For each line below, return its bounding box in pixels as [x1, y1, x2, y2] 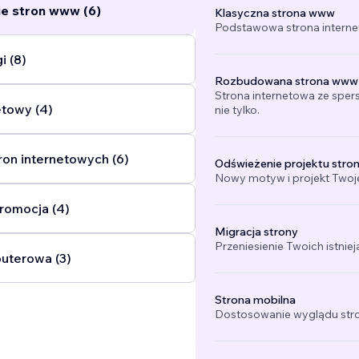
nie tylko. [214, 103, 260, 118]
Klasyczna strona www [214, 6, 335, 21]
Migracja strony [214, 224, 298, 240]
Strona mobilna [214, 292, 296, 308]
